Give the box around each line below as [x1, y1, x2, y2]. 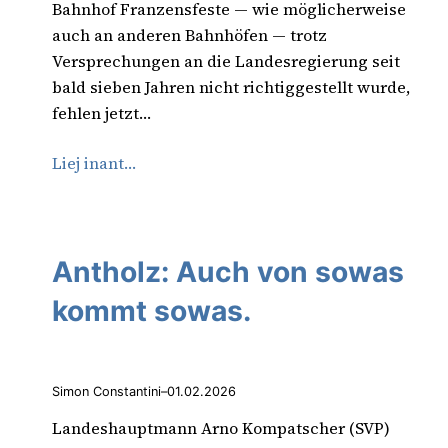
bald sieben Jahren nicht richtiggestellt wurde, [52, 75, 411, 98]
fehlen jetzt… [52, 101, 151, 124]
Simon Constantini [52, 383, 161, 399]
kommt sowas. [52, 294, 251, 329]
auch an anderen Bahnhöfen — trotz [52, 23, 327, 46]
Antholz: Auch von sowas [52, 255, 404, 290]
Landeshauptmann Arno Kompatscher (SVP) [52, 416, 390, 439]
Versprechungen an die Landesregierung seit [52, 49, 400, 72]
